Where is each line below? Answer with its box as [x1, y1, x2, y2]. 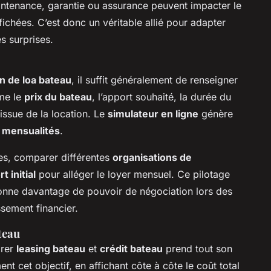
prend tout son [163, 242, 232, 255]
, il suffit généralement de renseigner [71, 73, 238, 86]
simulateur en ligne [108, 107, 198, 120]
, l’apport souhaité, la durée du [92, 90, 231, 103]
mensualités [2, 124, 60, 137]
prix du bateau [24, 90, 92, 103]
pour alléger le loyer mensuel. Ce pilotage [36, 168, 230, 180]
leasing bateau [16, 242, 85, 255]
